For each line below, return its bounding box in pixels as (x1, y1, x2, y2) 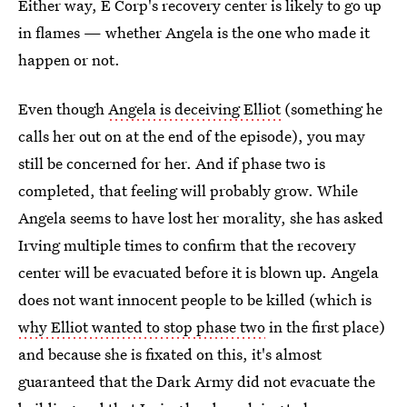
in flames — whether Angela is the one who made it (18, 21, 370, 43)
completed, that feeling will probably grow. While (18, 179, 358, 201)
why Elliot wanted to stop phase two (18, 315, 265, 337)
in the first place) (265, 315, 385, 337)
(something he (281, 97, 382, 119)
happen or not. (18, 48, 120, 70)
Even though (18, 97, 108, 119)
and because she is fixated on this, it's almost (18, 342, 322, 364)
